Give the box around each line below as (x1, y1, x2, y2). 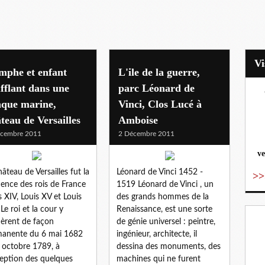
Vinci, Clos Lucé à (118, 98, 202, 110)
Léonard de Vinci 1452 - (117, 167, 203, 176)
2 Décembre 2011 (118, 130, 174, 137)
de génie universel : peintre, (117, 217, 215, 226)
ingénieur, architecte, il (117, 230, 197, 238)
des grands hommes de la (117, 192, 209, 201)
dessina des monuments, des (117, 242, 221, 251)
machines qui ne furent (117, 254, 201, 263)
